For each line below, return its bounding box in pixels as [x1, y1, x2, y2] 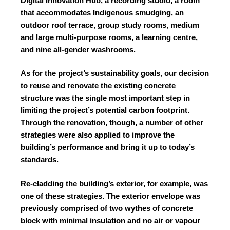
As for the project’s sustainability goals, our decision [21, 69, 209, 78]
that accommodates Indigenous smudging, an [21, 8, 184, 17]
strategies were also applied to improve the [21, 130, 175, 140]
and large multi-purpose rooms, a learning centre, [21, 32, 198, 42]
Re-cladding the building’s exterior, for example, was [21, 179, 208, 188]
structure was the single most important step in [21, 93, 190, 103]
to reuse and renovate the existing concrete [21, 81, 176, 90]
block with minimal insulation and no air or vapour [21, 216, 200, 225]
